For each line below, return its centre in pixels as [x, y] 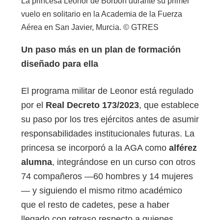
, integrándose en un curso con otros [124, 162]
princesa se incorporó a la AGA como [95, 148]
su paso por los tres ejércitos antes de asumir [110, 120]
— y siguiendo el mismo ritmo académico [102, 191]
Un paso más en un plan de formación [101, 49]
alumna [37, 162]
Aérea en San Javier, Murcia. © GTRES [90, 27]
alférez [183, 148]
